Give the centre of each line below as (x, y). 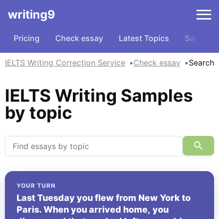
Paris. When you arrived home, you (93, 209)
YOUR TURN (36, 186)
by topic (39, 112)
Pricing (27, 38)
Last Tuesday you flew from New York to (104, 198)
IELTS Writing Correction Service (65, 63)
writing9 (32, 14)
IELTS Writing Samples (99, 95)
